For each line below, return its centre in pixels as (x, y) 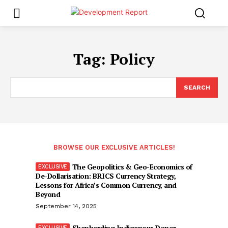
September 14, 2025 (66, 206)
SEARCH (197, 87)
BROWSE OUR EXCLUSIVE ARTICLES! (114, 147)
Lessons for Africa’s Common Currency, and (106, 185)
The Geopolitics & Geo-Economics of (132, 166)
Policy (132, 59)
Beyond (48, 194)
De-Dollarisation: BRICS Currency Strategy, (106, 176)
